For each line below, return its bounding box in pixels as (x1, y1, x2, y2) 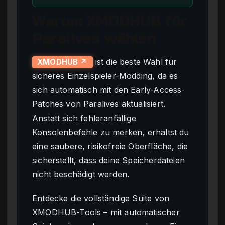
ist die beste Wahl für (92, 56, 177, 67)
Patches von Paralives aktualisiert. (32, 98, 166, 109)
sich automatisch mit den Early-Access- (32, 84, 185, 95)
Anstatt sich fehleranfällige (32, 113, 136, 123)
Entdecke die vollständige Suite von (32, 193, 170, 203)
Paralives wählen (32, 31, 156, 48)
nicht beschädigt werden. (32, 169, 130, 179)
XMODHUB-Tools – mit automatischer (32, 207, 180, 217)
